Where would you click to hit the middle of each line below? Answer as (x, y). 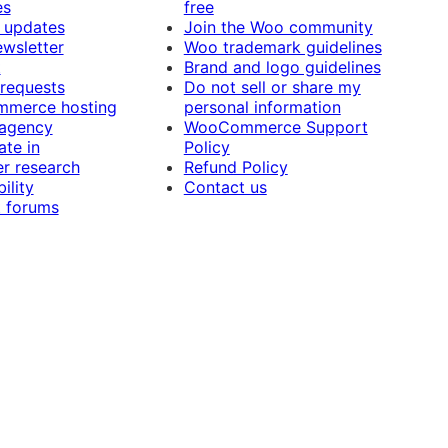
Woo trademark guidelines (282, 47)
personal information (262, 107)
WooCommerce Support (275, 127)
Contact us (225, 187)
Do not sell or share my (272, 87)
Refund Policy (235, 167)
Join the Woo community (278, 27)
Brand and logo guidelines (282, 67)
